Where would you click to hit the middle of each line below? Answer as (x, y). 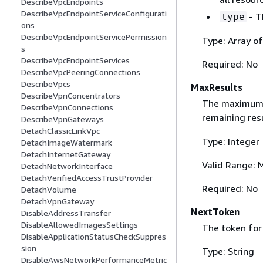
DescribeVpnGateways (63, 119)
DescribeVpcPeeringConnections (81, 72)
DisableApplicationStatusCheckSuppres (94, 237)
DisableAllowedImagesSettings (80, 225)
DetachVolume (49, 190)
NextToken (215, 212)
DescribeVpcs (46, 84)
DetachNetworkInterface (67, 166)
